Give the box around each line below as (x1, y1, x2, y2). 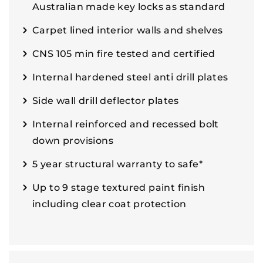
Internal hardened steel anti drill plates (32, 71, 228, 83)
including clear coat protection (32, 198, 187, 210)
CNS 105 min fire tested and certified (32, 48, 215, 59)
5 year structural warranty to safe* (32, 158, 203, 170)
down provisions (32, 134, 113, 146)
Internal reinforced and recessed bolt (32, 118, 219, 130)
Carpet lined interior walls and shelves (32, 24, 223, 36)
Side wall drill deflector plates (32, 95, 179, 106)
